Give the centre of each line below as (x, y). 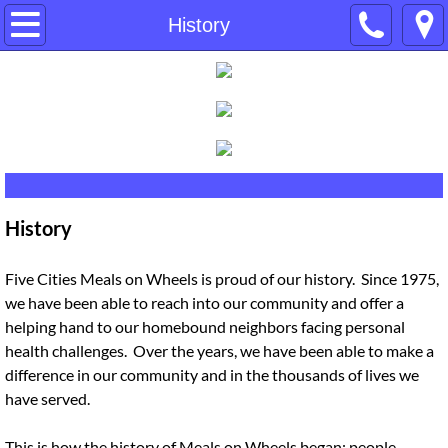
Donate (58, 280)
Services (65, 382)
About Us (68, 76)
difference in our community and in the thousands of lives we (212, 374)
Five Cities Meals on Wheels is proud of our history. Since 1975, (222, 278)
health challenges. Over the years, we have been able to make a (219, 350)
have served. (47, 398)
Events (57, 331)
